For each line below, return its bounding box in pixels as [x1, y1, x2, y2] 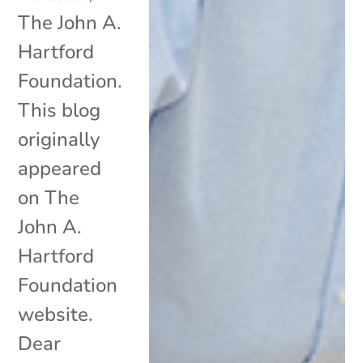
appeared [18, 155, 102, 181]
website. [18, 301, 94, 327]
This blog [18, 96, 101, 123]
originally [18, 126, 100, 152]
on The [18, 184, 80, 211]
